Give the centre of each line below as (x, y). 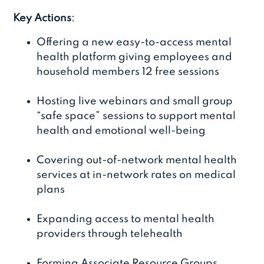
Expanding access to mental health (126, 220)
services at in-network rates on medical (136, 175)
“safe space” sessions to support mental (136, 116)
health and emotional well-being (121, 131)
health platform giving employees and (135, 57)
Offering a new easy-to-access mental (134, 43)
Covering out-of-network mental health (137, 161)
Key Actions (42, 19)
